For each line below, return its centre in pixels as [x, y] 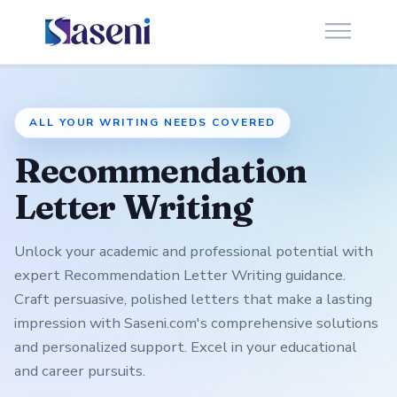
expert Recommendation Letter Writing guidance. [180, 276]
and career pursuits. [80, 371]
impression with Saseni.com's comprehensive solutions [196, 323]
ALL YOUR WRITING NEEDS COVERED [152, 123]
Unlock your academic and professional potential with [194, 252]
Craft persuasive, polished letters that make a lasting [193, 300]
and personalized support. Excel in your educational [186, 347]
